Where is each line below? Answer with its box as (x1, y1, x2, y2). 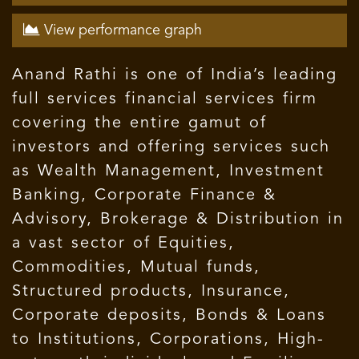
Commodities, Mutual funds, (12, 260, 260, 276)
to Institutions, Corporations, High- (12, 332, 325, 348)
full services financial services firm (12, 91, 317, 107)
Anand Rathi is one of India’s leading (12, 67, 337, 83)
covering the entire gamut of (12, 115, 267, 131)
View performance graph (40, 23, 202, 38)
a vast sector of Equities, (12, 236, 235, 252)
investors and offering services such (12, 139, 330, 155)
